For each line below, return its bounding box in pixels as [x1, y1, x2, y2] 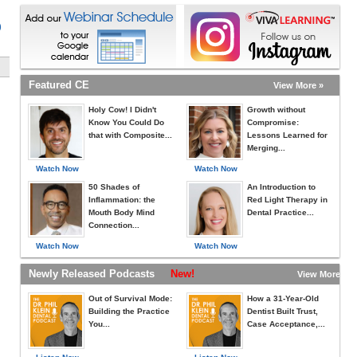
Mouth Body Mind [88, 208, 155, 217]
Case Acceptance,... [247, 320, 325, 328]
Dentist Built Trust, [247, 307, 318, 316]
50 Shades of [88, 182, 139, 191]
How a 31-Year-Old [247, 294, 319, 303]
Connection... [88, 221, 139, 229]
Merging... [247, 143, 285, 152]
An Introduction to [247, 182, 316, 191]
